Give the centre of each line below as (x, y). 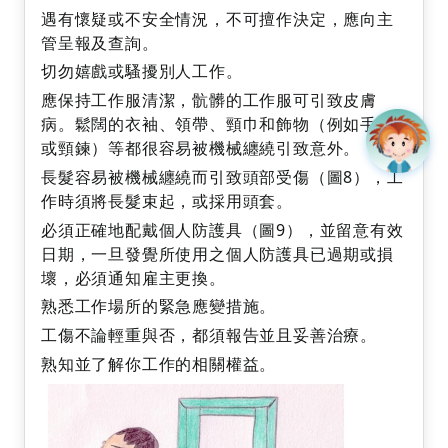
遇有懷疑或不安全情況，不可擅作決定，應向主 (217, 18)
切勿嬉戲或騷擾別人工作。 (142, 71)
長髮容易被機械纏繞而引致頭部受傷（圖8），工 (222, 176)
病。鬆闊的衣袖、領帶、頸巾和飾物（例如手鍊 (217, 124)
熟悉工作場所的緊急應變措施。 (159, 306)
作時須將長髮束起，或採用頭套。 (167, 200)
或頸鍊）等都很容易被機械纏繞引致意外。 (201, 148)
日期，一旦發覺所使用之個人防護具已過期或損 (217, 253)
